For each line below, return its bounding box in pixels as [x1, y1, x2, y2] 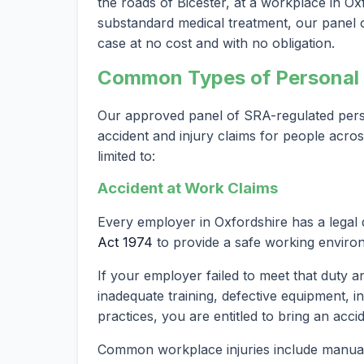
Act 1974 [97, 234, 153, 251]
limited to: [97, 147, 155, 164]
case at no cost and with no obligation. [97, 34, 335, 51]
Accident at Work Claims [97, 178, 278, 197]
